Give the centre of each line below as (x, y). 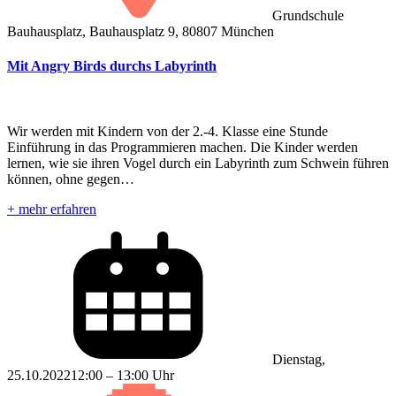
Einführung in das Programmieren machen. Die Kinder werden (183, 147)
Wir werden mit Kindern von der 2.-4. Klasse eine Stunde (168, 131)
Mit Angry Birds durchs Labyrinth (112, 66)
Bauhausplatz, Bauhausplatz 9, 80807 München (141, 32)
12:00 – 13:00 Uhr (122, 375)
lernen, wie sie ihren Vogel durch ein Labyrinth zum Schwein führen (198, 163)
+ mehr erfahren (52, 209)
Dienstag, (299, 359)
